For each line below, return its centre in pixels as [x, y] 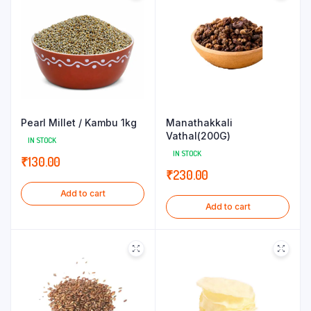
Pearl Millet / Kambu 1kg [79, 123]
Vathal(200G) [198, 136]
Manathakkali [199, 123]
